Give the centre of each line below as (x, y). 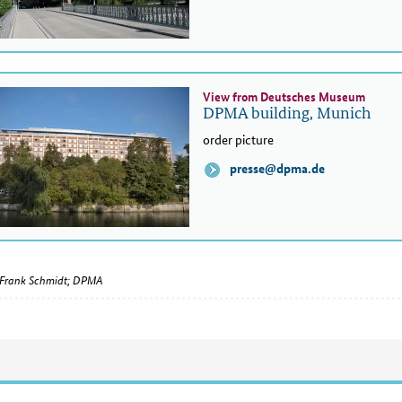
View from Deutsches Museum (284, 96)
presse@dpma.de (275, 168)
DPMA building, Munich (287, 112)
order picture (238, 140)
